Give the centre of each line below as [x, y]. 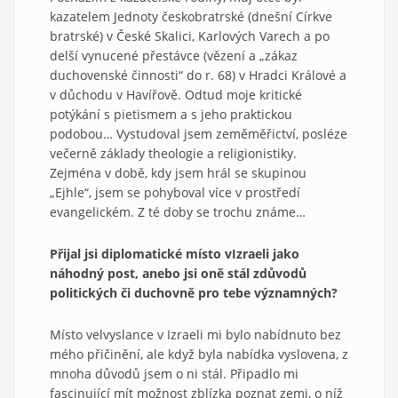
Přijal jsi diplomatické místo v [141, 253]
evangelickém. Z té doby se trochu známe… [178, 211]
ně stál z [234, 273]
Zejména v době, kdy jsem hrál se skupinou [178, 172]
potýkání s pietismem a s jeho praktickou [171, 114]
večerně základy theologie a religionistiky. [173, 153]
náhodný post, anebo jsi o [129, 273]
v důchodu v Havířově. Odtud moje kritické [176, 94]
